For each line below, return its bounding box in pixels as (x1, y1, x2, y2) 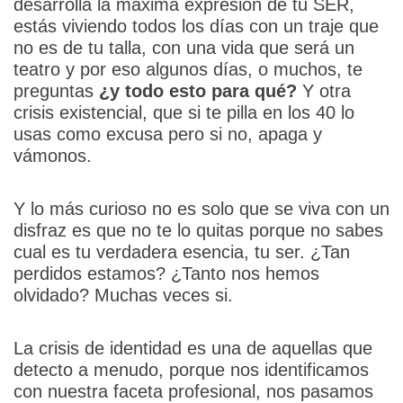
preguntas (13, 80, 99, 101)
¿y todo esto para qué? (98, 80, 297, 101)
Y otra (296, 80, 351, 101)
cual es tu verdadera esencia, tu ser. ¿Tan (13, 241, 350, 262)
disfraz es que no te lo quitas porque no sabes (13, 219, 383, 240)
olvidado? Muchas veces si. (13, 284, 233, 305)
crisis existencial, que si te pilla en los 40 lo (13, 102, 354, 122)
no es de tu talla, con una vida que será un (13, 37, 354, 58)
